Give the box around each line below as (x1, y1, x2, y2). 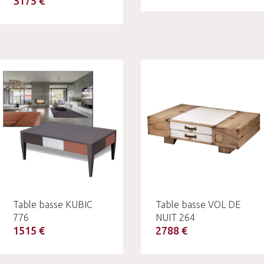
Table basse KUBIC (12, 199, 93, 210)
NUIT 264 (156, 212, 195, 223)
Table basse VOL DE (156, 199, 240, 210)
